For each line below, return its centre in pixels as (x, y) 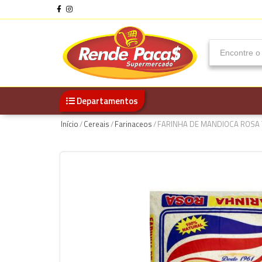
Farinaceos (133, 124)
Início (70, 124)
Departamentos (107, 101)
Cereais (96, 124)
